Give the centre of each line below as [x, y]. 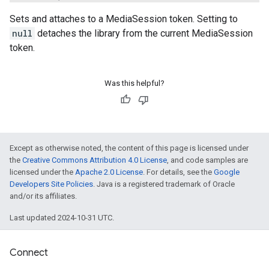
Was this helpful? [134, 83]
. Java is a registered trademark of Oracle [164, 184]
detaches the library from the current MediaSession [144, 34]
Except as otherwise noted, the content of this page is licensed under [129, 148]
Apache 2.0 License [109, 172]
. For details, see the [178, 172]
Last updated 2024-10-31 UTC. [62, 218]
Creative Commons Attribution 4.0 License [95, 160]
